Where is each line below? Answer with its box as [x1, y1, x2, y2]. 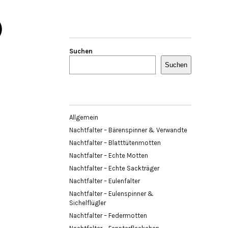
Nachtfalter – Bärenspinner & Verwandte [69, 126, 187, 134]
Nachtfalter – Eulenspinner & [69, 189, 154, 197]
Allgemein [69, 113, 98, 121]
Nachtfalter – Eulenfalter [69, 177, 140, 185]
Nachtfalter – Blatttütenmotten [69, 138, 161, 147]
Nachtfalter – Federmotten [69, 211, 147, 219]
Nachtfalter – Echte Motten [69, 151, 148, 159]
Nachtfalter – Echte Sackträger [69, 164, 159, 172]
